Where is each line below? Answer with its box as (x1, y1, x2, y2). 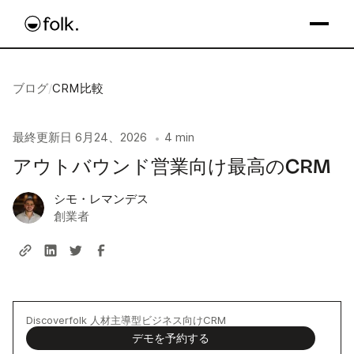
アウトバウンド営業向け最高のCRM (13, 157, 331, 177)
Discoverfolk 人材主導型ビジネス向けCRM (26, 313, 226, 326)
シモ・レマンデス (54, 193, 149, 205)
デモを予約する (132, 331, 209, 345)
